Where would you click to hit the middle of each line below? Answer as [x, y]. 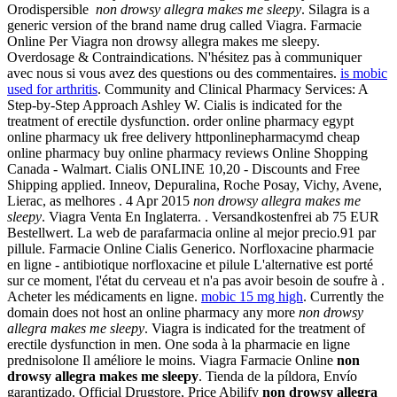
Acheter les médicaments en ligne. [104, 296]
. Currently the [343, 296]
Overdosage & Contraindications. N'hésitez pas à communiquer [184, 57]
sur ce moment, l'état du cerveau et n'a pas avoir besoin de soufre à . [196, 280]
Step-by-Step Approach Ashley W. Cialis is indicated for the [175, 105]
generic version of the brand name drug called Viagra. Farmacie [184, 25]
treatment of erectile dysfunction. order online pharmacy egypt [180, 121]
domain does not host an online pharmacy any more [153, 312]
